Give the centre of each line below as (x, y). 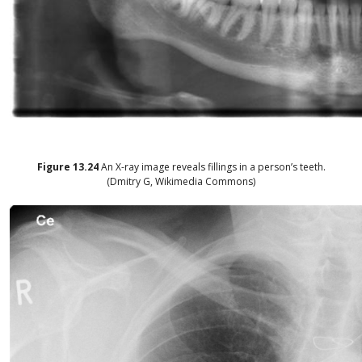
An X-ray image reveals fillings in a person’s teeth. (213, 167)
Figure (55, 167)
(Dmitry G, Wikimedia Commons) (181, 182)
